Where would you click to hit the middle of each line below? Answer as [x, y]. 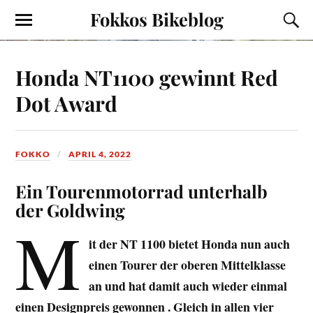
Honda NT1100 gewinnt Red [147, 77]
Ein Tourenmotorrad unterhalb [142, 191]
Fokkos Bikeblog [156, 19]
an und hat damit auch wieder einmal [188, 285]
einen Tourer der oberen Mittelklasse [187, 264]
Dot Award [67, 103]
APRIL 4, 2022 [100, 154]
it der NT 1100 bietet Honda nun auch [189, 243]
